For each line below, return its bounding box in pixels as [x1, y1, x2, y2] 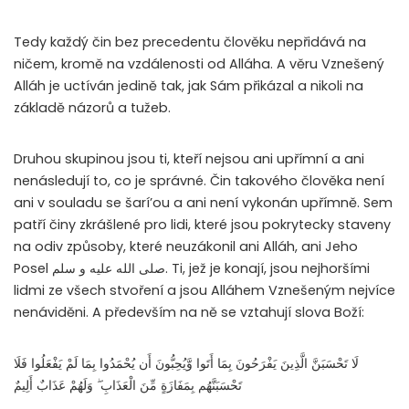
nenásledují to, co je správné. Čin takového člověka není [14, 172, 384, 191]
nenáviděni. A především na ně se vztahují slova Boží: [14, 303, 364, 322]
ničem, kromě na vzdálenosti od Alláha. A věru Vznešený [14, 55, 384, 74]
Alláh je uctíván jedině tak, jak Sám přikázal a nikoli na [14, 77, 363, 96]
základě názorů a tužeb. [14, 99, 171, 118]
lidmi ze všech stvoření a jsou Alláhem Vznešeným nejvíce [14, 281, 395, 300]
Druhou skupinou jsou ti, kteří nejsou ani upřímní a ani [14, 150, 364, 169]
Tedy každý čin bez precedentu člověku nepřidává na [14, 33, 366, 52]
